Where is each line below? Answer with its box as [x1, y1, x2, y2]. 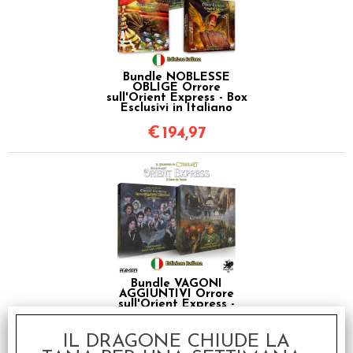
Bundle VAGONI [131, 277, 222, 290]
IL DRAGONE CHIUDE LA [63, 333, 290, 351]
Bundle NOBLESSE [123, 71, 230, 84]
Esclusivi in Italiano [121, 102, 232, 114]
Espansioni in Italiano [113, 308, 240, 321]
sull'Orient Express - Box [106, 91, 247, 104]
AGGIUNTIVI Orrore [119, 288, 234, 300]
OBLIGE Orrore [132, 81, 221, 94]
